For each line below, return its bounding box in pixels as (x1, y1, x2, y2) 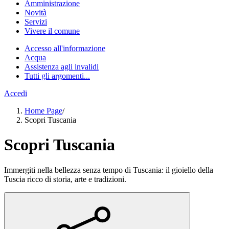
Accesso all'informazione (25, 44, 105, 53)
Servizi (25, 17, 47, 26)
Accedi (4, 89, 27, 98)
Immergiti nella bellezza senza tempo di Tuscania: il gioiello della (4, 165, 213, 174)
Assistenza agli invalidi (25, 62, 99, 71)
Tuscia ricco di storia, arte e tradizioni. (4, 174, 126, 184)
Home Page (25, 106, 62, 115)
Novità (25, 8, 47, 17)
